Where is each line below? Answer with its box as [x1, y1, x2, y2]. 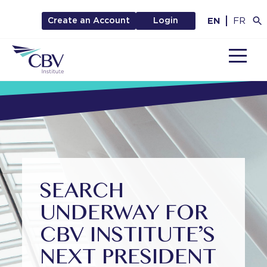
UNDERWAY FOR [40, 201, 209, 227]
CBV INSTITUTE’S [40, 223, 216, 249]
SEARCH [40, 179, 125, 205]
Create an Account [48, 15, 130, 25]
